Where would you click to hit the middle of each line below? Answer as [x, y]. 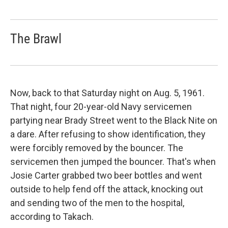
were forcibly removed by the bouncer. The [97, 148]
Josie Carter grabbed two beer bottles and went [106, 175]
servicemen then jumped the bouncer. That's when [113, 161]
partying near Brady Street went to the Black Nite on [114, 120]
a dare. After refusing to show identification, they [108, 134]
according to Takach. [52, 216]
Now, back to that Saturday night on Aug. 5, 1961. [107, 93]
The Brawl [36, 38]
